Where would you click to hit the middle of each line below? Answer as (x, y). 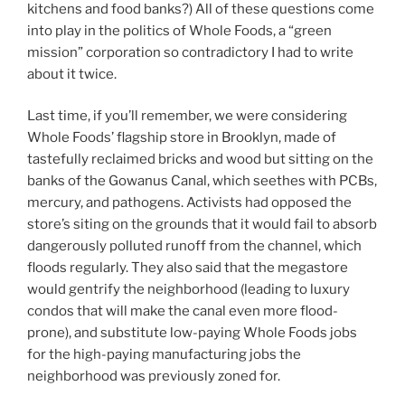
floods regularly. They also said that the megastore (188, 268)
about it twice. (72, 74)
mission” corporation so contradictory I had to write (190, 52)
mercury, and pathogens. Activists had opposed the (189, 203)
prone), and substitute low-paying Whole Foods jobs (192, 333)
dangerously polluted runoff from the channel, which (194, 246)
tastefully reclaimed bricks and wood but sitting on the (200, 160)
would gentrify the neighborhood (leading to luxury (188, 290)
